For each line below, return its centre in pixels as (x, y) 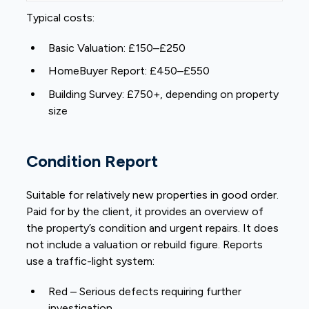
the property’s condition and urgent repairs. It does (153, 228)
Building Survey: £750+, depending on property (164, 94)
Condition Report (92, 161)
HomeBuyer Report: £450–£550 (129, 71)
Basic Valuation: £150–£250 (117, 48)
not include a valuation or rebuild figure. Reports (145, 245)
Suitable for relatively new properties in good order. (153, 195)
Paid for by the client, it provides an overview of (145, 212)
